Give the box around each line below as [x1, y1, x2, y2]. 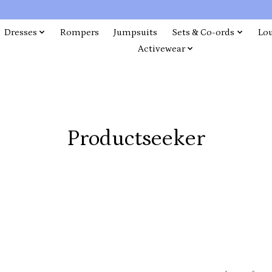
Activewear [137, 43, 185, 54]
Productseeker [67, 126, 205, 151]
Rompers [60, 27, 100, 38]
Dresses [4, 27, 37, 38]
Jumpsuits [114, 27, 158, 38]
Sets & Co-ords [172, 27, 235, 38]
